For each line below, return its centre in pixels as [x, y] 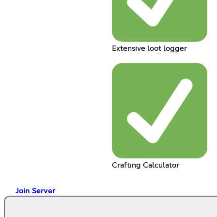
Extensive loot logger [149, 48]
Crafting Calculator [145, 165]
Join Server [35, 191]
